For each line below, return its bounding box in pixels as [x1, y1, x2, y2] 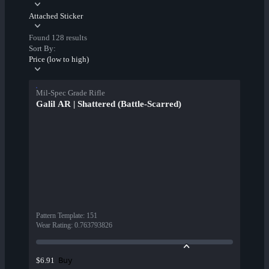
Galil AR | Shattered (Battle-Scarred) [36, 99, 181, 109]
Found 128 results [29, 33, 87, 43]
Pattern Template [36, 211, 83, 220]
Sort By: [29, 44, 56, 53]
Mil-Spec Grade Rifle [36, 88, 105, 98]
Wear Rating [36, 221, 71, 230]
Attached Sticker [29, 11, 83, 21]
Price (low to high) [29, 55, 89, 64]
